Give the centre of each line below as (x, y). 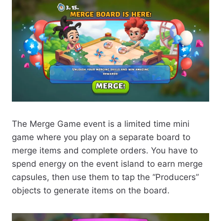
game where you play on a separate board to (101, 137)
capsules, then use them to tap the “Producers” (105, 177)
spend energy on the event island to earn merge (107, 164)
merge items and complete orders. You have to (105, 151)
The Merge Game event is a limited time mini (101, 124)
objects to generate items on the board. (91, 191)
